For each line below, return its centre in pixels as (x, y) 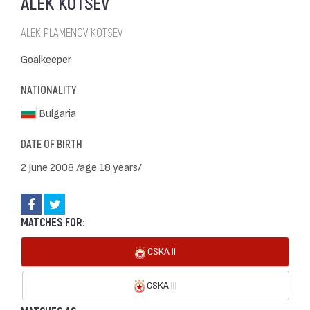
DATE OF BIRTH (52, 145)
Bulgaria (57, 112)
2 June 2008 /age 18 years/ (81, 166)
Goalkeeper (46, 58)
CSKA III (161, 284)
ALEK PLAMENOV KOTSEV (72, 33)
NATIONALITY (48, 91)
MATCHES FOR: (53, 223)
